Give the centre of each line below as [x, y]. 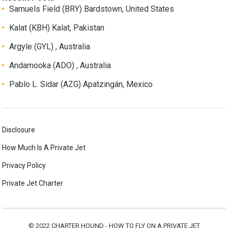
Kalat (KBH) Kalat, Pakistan [57, 28]
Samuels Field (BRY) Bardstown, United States [92, 9]
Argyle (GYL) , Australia [50, 47]
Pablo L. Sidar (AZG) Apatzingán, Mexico [81, 84]
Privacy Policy [24, 166]
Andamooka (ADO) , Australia [60, 66]
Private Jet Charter [33, 183]
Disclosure [19, 130]
